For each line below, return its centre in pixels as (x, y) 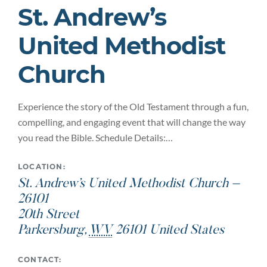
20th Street (49, 215)
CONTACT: (40, 260)
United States (187, 231)
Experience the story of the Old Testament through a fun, (133, 106)
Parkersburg (51, 231)
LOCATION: (42, 167)
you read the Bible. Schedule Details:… (95, 137)
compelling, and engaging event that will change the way (132, 122)
